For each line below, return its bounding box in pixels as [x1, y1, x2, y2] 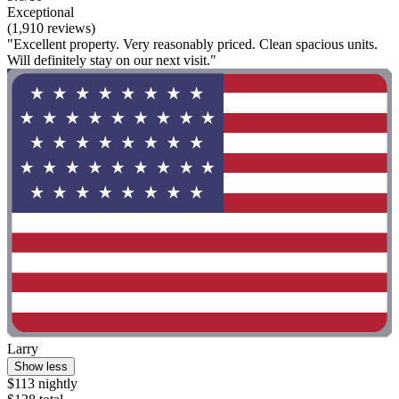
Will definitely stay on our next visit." [7, 52, 216, 68]
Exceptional [7, 4, 74, 20]
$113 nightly [7, 376, 77, 392]
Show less [14, 360, 68, 374]
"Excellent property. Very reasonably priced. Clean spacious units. [7, 36, 378, 52]
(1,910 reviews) [7, 20, 95, 36]
